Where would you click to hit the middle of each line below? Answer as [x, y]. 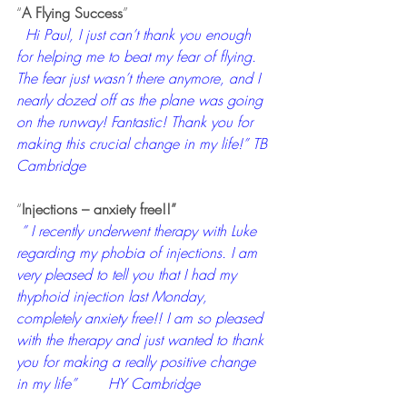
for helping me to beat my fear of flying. [139, 56]
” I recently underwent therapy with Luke [141, 231]
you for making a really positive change [138, 362]
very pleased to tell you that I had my [129, 274]
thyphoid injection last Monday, [114, 296]
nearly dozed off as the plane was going [142, 100]
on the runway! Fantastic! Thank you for [137, 122]
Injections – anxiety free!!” [99, 209]
